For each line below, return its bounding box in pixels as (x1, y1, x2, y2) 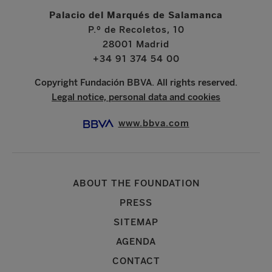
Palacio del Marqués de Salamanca (49, 10, 223, 21)
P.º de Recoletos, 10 (87, 24, 185, 36)
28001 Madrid (103, 39, 169, 50)
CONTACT (112, 256, 160, 267)
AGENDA (116, 236, 156, 248)
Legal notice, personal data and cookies (52, 92, 220, 103)
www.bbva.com (118, 118, 189, 129)
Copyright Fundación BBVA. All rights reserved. (35, 77, 237, 89)
